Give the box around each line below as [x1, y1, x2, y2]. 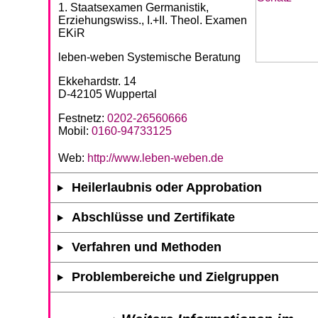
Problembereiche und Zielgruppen [72, 269, 280, 284]
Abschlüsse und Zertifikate [72, 209, 236, 224]
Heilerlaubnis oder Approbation [72, 180, 263, 194]
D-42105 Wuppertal [58, 87, 157, 100]
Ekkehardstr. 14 [58, 75, 136, 87]
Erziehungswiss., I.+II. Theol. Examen [58, 13, 247, 26]
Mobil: [58, 124, 92, 137]
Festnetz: [58, 111, 107, 124]
